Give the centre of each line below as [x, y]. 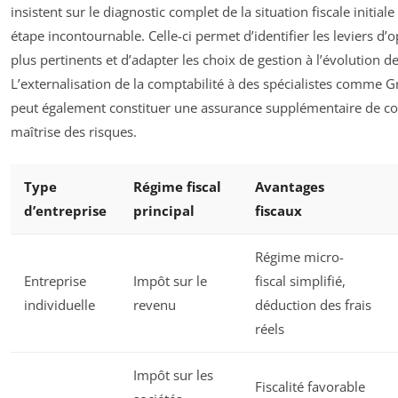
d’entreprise [65, 210]
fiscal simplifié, [300, 280]
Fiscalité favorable [310, 386]
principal [164, 210]
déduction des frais [313, 304]
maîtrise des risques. [74, 132]
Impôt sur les [173, 374]
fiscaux [279, 210]
